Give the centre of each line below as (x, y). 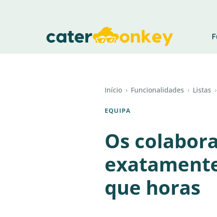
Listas (202, 90)
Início (113, 90)
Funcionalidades (157, 90)
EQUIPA (118, 110)
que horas (153, 187)
